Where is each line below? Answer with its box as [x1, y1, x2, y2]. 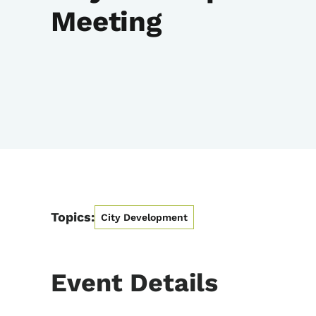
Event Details [51, 268, 218, 298]
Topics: [51, 209, 95, 224]
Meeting [51, 5, 162, 38]
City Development [101, 212, 188, 223]
